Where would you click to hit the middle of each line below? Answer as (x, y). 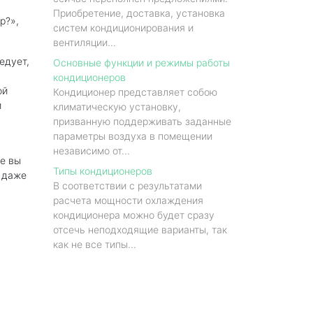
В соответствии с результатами (128, 185)
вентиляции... (85, 42)
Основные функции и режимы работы (141, 63)
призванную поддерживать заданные (142, 121)
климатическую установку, (117, 107)
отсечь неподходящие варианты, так (140, 230)
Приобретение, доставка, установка (139, 13)
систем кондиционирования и (123, 28)
